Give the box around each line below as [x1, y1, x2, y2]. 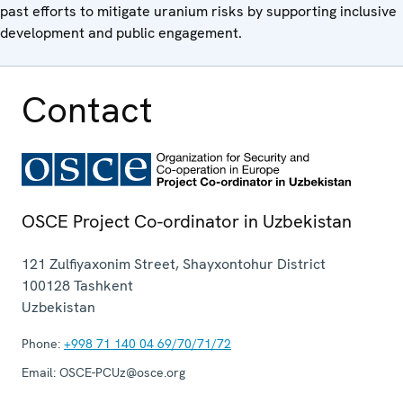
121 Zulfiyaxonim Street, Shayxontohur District [22, 254, 326, 273]
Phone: [22, 335, 60, 352]
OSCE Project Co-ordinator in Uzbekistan [22, 209, 352, 233]
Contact [22, 85, 153, 133]
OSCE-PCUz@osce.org [56, 363, 185, 381]
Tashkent [74, 275, 133, 295]
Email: [22, 363, 56, 381]
